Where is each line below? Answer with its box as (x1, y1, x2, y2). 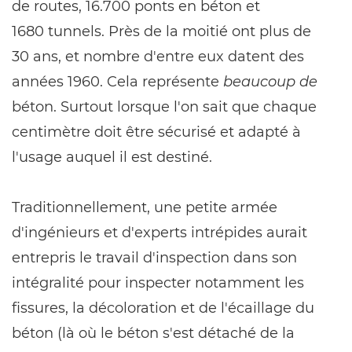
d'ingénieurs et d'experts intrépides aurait (12, 224, 307, 241)
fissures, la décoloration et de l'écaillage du (12, 299, 314, 317)
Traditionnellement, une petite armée (12, 199, 277, 216)
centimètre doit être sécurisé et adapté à (12, 123, 301, 141)
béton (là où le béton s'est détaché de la (12, 324, 295, 342)
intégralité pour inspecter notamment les (12, 274, 304, 291)
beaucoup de (223, 73, 317, 90)
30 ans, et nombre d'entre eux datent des (12, 48, 304, 65)
